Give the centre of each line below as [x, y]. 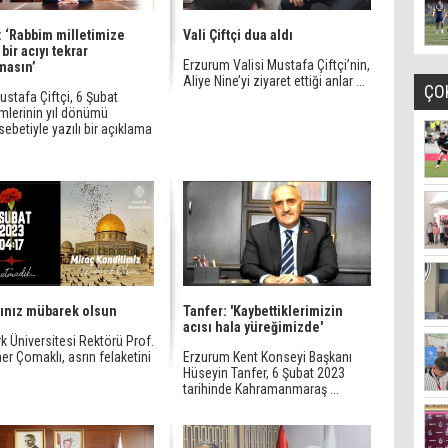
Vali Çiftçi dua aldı [238, 35]
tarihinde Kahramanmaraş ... [261, 389]
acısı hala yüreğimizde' [253, 327]
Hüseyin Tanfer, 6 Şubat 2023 [264, 373]
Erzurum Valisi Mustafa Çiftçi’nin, [276, 65]
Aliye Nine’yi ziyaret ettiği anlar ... [274, 81]
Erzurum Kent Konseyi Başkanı [267, 357]
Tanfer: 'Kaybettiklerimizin [263, 311]
